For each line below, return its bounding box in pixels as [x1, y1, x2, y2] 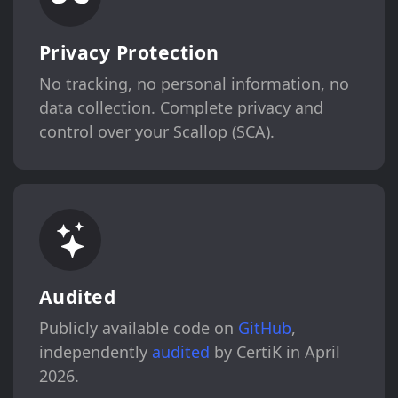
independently [38, 341, 152, 363]
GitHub [237, 317, 291, 339]
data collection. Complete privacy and [38, 96, 323, 118]
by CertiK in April [209, 341, 340, 363]
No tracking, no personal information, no [38, 72, 349, 94]
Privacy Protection [38, 38, 219, 65]
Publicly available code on [38, 317, 238, 339]
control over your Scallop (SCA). [38, 120, 275, 142]
